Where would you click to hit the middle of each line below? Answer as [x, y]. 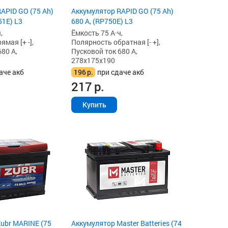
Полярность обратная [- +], [116, 42]
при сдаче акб [121, 72]
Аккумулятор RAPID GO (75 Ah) [123, 11]
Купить [94, 104]
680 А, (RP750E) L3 [102, 21]
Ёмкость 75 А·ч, [97, 33]
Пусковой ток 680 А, [105, 51]
